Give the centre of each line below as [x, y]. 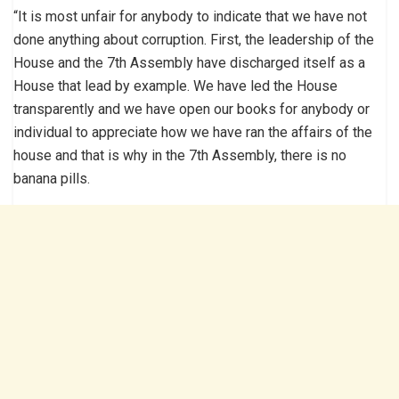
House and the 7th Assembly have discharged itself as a [189, 62]
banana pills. [52, 178]
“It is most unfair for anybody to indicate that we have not [190, 16]
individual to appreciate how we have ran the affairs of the [193, 132]
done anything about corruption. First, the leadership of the [194, 39]
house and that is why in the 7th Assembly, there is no [180, 155]
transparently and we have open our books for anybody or [191, 109]
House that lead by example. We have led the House [175, 85]
